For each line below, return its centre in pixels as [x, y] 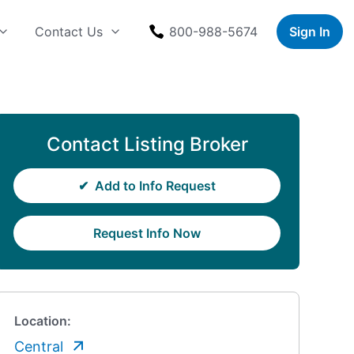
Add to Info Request [155, 186]
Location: [43, 321]
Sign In [310, 31]
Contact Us [69, 31]
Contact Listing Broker [147, 144]
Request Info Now [147, 233]
